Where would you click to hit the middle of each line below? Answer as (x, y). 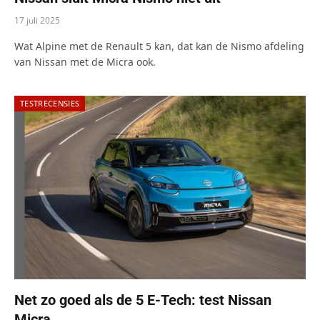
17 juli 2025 (37, 20)
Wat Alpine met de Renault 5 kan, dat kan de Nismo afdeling (159, 46)
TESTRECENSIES (50, 103)
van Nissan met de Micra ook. (85, 61)
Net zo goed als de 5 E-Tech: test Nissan (143, 300)
